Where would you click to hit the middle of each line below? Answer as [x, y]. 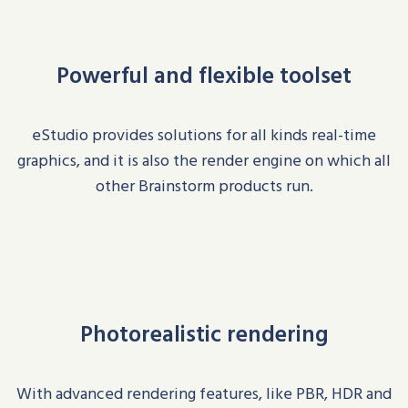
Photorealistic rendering [204, 333]
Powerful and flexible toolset [204, 74]
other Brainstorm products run [202, 185]
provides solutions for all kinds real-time [234, 134]
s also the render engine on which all [261, 160]
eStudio [60, 134]
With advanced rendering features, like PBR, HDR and [204, 393]
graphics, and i [67, 160]
